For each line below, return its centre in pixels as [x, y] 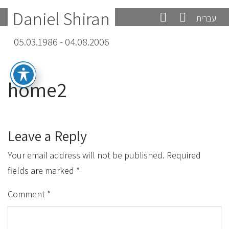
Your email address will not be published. [86, 155]
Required [184, 155]
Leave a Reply [47, 136]
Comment [27, 194]
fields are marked [42, 170]
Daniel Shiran [61, 18]
